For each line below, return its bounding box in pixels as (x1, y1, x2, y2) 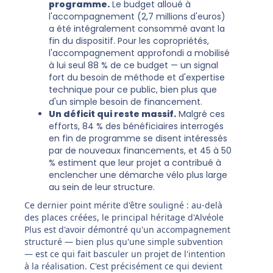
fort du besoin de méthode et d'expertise (49, 71, 225, 84)
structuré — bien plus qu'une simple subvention (24, 236, 223, 248)
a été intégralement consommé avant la (49, 23, 225, 35)
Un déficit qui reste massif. (49, 108, 176, 121)
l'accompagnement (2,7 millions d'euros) (49, 10, 225, 23)
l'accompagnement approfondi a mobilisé (49, 47, 230, 60)
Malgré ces (176, 108, 225, 121)
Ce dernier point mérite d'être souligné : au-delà (24, 199, 222, 211)
